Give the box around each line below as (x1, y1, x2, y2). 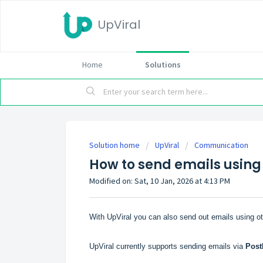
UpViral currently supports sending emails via (89, 241, 243, 251)
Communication (194, 140, 248, 150)
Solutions (144, 59, 181, 70)
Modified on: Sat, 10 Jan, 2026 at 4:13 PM (89, 176, 230, 186)
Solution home (89, 140, 141, 150)
